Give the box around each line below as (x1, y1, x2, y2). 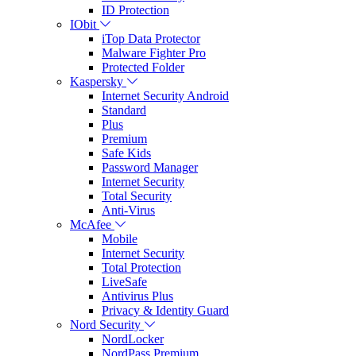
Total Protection (102, 260, 181, 274)
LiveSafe (102, 274, 147, 288)
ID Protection (102, 2, 169, 17)
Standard (102, 103, 146, 117)
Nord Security (70, 317, 141, 331)
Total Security (102, 188, 172, 203)
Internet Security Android (102, 88, 229, 103)
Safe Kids (102, 145, 151, 160)
